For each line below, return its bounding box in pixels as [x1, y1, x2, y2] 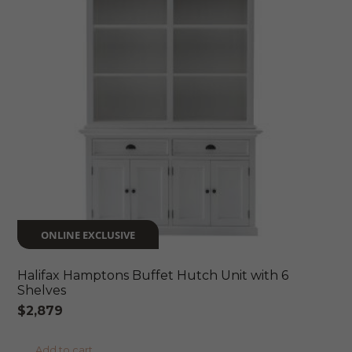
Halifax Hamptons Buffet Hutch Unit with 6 [17, 268, 289, 284]
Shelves [17, 283, 67, 299]
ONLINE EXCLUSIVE [41, 227, 136, 242]
